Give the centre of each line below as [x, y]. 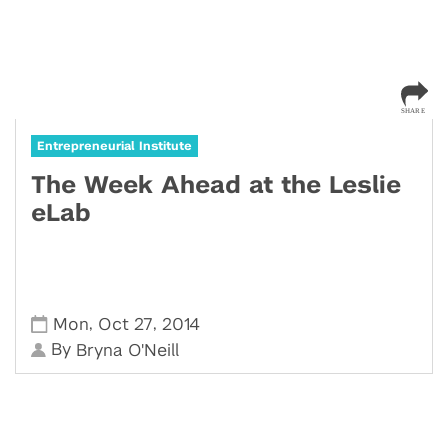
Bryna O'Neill [128, 350]
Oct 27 [126, 324]
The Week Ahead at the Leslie [216, 186]
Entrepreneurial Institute [114, 146]
